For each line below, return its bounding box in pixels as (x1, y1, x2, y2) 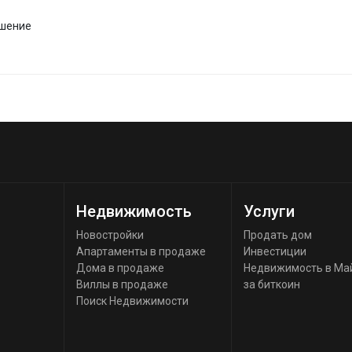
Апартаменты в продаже (75, 245, 206, 258)
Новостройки (75, 229, 144, 241)
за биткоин (244, 278, 301, 291)
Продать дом (244, 229, 313, 241)
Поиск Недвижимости (75, 295, 189, 307)
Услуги (244, 202, 295, 221)
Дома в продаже (75, 262, 164, 274)
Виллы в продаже (75, 278, 168, 291)
